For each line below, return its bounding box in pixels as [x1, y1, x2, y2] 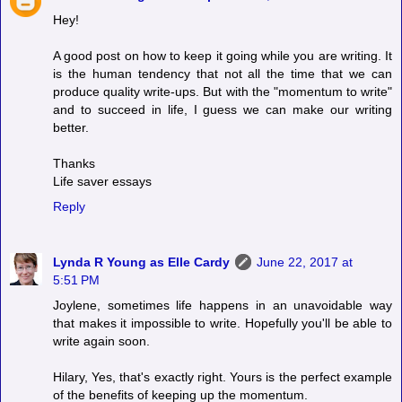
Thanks [53, 156, 95, 171]
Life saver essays [53, 174, 152, 189]
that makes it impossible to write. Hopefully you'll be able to [53, 316, 392, 331]
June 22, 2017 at [257, 255, 353, 270]
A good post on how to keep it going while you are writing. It [53, 48, 392, 64]
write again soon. [53, 334, 150, 349]
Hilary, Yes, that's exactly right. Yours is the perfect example [53, 370, 392, 385]
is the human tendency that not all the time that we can [53, 66, 392, 82]
